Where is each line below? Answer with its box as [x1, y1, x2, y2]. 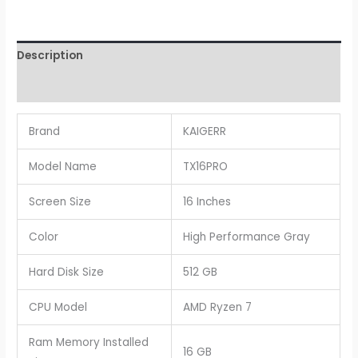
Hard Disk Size [28, 264, 104, 280]
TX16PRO [182, 158, 228, 174]
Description [17, 48, 84, 64]
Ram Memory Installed [28, 334, 149, 350]
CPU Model [28, 299, 87, 315]
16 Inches [182, 193, 231, 209]
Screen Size [28, 193, 91, 209]
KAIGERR [182, 123, 226, 139]
